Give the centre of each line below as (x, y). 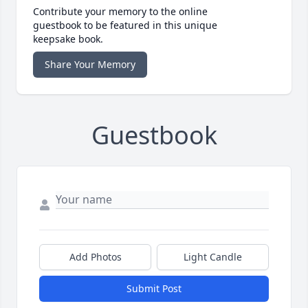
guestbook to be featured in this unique (125, 25)
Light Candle (213, 257)
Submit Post (154, 289)
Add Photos (95, 257)
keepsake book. (68, 39)
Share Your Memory (90, 65)
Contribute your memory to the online (120, 12)
